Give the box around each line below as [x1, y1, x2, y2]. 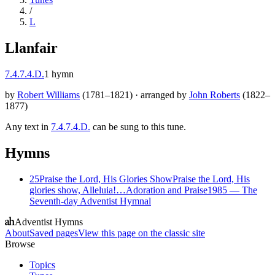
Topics [29, 259, 55, 270]
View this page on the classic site [78, 227, 205, 238]
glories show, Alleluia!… [29, 184, 126, 195]
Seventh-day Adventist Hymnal [29, 195, 151, 206]
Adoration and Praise [126, 184, 207, 195]
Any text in [5, 121, 48, 132]
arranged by [141, 89, 187, 100]
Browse [5, 238, 35, 249]
